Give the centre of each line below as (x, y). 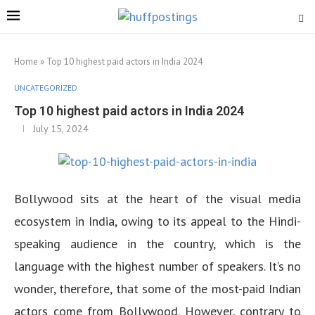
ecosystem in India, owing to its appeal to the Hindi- (157, 221)
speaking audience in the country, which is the (157, 244)
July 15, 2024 (61, 129)
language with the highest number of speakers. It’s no (157, 266)
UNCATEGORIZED (46, 88)
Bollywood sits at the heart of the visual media (157, 199)
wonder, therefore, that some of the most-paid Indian (157, 289)
